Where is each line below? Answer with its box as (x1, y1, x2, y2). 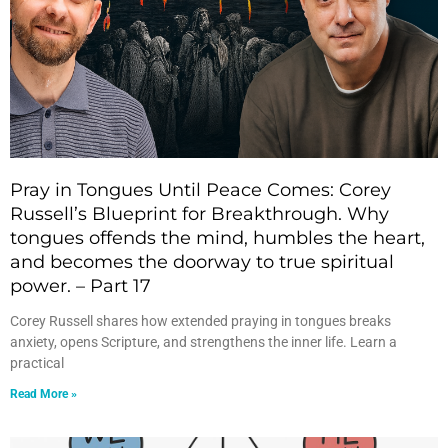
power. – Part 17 (10, 275, 151, 297)
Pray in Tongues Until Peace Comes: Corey (10, 179, 391, 201)
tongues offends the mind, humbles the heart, (10, 227, 425, 249)
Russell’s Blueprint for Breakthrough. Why (10, 203, 389, 225)
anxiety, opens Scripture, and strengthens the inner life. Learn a (10, 334, 397, 350)
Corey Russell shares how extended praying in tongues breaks (10, 313, 391, 329)
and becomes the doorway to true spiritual (10, 251, 394, 273)
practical (10, 355, 64, 371)
